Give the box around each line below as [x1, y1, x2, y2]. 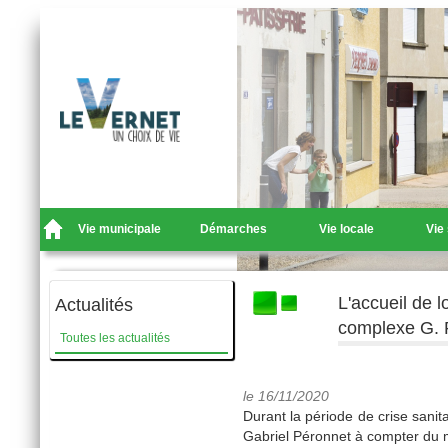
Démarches [199, 222, 267, 236]
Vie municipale [78, 222, 162, 236]
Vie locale [318, 222, 374, 236]
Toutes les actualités [60, 331, 170, 345]
